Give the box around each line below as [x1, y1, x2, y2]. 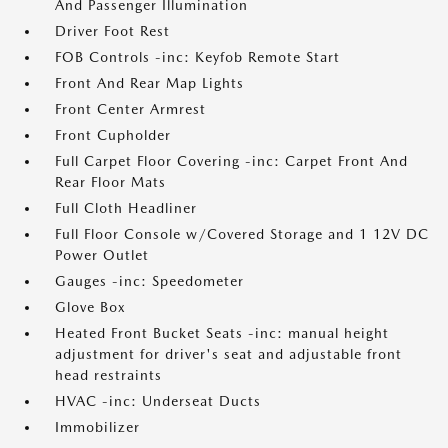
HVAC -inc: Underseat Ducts [55, 393, 261, 410]
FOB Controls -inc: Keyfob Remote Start [55, 49, 340, 66]
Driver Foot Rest [55, 23, 170, 40]
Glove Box [55, 299, 126, 316]
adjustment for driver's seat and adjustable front [55, 346, 402, 363]
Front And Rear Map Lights [55, 75, 244, 92]
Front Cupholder [55, 127, 171, 144]
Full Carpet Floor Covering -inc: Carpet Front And [55, 153, 408, 170]
